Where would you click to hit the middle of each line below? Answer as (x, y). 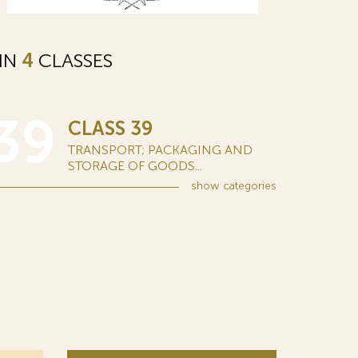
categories (248, 186)
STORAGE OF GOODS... (135, 166)
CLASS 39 (110, 128)
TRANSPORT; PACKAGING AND (160, 150)
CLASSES (73, 60)
